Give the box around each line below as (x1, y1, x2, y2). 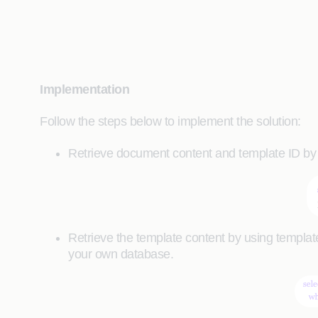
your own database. (68, 247, 173, 261)
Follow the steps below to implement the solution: (40, 114, 304, 128)
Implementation (40, 82, 129, 97)
